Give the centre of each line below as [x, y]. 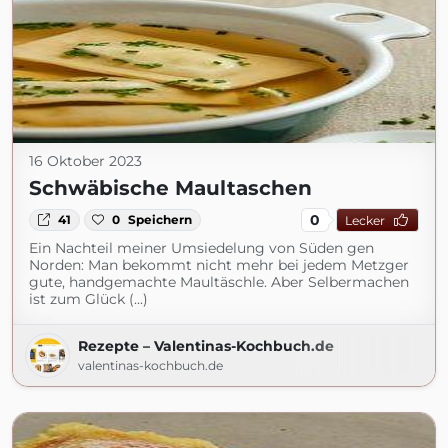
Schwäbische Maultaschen [170, 188]
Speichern [160, 219]
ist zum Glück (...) [88, 299]
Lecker [364, 220]
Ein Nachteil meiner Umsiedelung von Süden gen [201, 248]
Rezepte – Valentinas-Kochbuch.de [206, 346]
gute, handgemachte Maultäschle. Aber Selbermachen [219, 282]
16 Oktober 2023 [85, 161]
